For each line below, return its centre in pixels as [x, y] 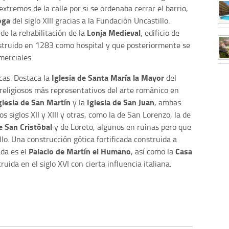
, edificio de [160, 33]
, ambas [168, 102]
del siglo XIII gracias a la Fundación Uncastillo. [90, 21]
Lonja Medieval [114, 33]
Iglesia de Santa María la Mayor [108, 78]
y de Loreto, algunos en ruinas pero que [122, 127]
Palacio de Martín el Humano [80, 151]
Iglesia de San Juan [121, 102]
